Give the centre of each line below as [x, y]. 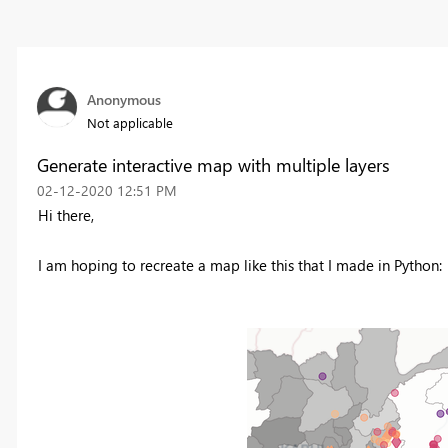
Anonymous [123, 100]
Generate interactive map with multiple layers [213, 165]
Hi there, [67, 215]
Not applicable [129, 123]
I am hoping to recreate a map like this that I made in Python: [241, 265]
